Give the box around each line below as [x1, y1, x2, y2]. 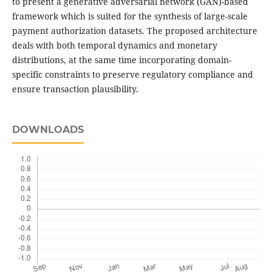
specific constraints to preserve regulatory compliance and [12, 69, 253, 81]
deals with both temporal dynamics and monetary [12, 39, 217, 52]
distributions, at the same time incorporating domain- [12, 54, 231, 66]
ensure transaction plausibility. [12, 83, 138, 95]
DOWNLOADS [12, 124, 84, 136]
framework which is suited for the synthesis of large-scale [12, 10, 248, 22]
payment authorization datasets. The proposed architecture [12, 25, 257, 37]
